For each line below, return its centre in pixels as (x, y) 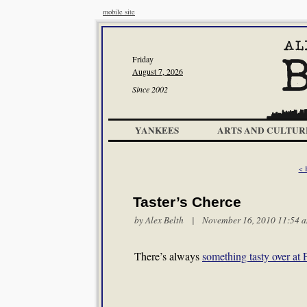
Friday (143, 59)
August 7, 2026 (158, 71)
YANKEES (157, 130)
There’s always (168, 256)
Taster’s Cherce (187, 202)
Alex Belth (164, 220)
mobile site (119, 12)
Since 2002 (150, 89)
